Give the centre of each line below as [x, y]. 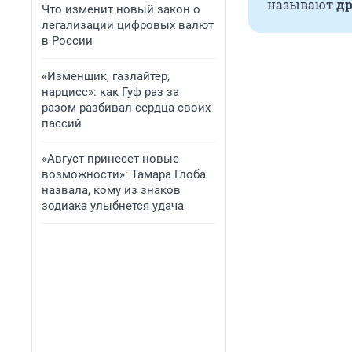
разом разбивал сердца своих [126, 108]
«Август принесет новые [110, 159]
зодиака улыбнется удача [113, 206]
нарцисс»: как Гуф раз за [110, 92]
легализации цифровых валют [128, 25]
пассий [62, 123]
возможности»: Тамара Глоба [124, 174]
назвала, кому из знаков [111, 190]
